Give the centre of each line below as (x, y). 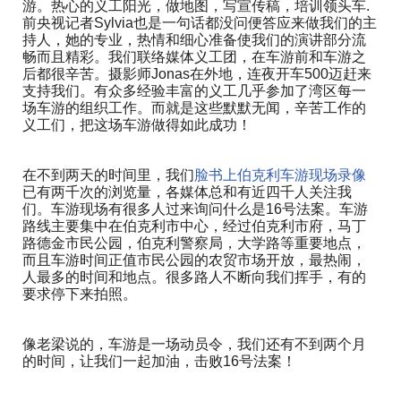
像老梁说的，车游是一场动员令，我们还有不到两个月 (194, 345)
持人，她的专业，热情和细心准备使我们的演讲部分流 (194, 40)
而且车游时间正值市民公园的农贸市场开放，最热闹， (194, 260)
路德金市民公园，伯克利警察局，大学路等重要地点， (194, 243)
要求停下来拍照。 (80, 294)
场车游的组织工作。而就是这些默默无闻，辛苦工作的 (194, 108)
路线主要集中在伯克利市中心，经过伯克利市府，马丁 (194, 226)
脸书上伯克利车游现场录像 (280, 175)
